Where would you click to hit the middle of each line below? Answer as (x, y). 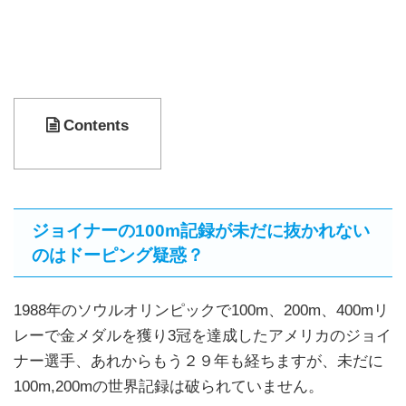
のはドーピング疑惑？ (118, 255)
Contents (96, 125)
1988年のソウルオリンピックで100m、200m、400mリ (201, 311)
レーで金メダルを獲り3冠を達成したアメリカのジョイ (203, 336)
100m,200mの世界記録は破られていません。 (169, 387)
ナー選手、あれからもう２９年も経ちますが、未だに (198, 362)
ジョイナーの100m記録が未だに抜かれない (201, 230)
